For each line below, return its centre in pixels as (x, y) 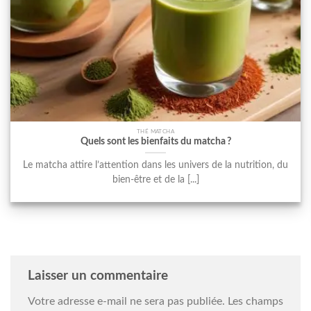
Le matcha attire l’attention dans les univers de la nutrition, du (155, 166)
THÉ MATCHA (155, 132)
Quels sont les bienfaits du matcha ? (155, 141)
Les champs (255, 302)
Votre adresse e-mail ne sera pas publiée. (126, 302)
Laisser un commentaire (100, 276)
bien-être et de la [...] (155, 180)
